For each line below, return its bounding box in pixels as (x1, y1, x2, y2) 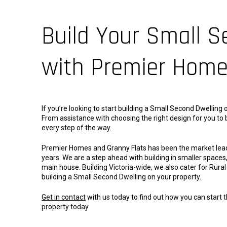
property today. (42, 202, 90, 211)
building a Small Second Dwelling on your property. (42, 172, 201, 181)
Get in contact (42, 193, 86, 201)
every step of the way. (42, 123, 111, 132)
